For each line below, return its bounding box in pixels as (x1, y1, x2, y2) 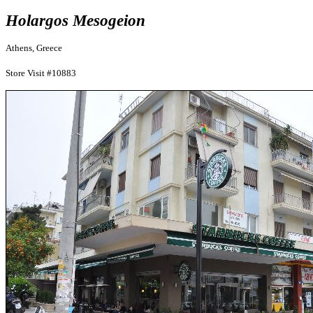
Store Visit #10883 (6, 68, 76, 78)
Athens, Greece (6, 43, 62, 53)
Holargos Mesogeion (6, 11, 145, 29)
